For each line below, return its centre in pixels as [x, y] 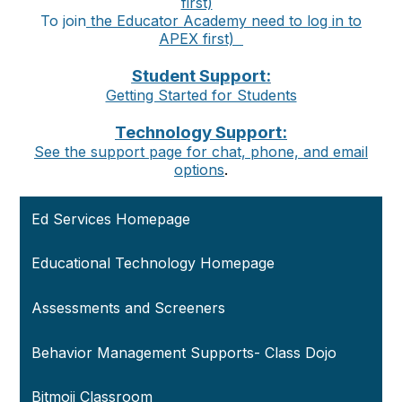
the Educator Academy [169, 20]
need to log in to [306, 20]
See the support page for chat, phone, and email [201, 151]
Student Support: [201, 75]
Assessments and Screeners [129, 307]
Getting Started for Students [201, 95]
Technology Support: [201, 132]
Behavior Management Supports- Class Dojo [184, 352]
